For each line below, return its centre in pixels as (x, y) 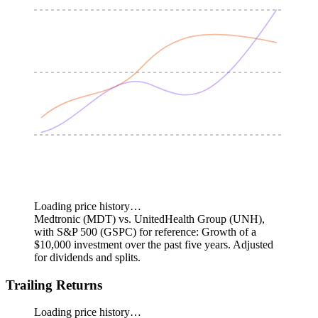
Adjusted (253, 244)
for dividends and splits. (87, 257)
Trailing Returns (54, 285)
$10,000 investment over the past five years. (132, 244)
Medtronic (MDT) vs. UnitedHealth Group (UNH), (149, 219)
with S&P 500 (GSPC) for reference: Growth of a (145, 231)
